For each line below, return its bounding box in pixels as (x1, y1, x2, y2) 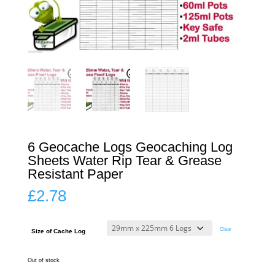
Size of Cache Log (31, 227, 85, 234)
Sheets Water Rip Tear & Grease (27, 152, 222, 168)
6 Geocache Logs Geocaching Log (27, 139, 233, 155)
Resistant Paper (27, 166, 123, 182)
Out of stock (27, 257, 60, 263)
